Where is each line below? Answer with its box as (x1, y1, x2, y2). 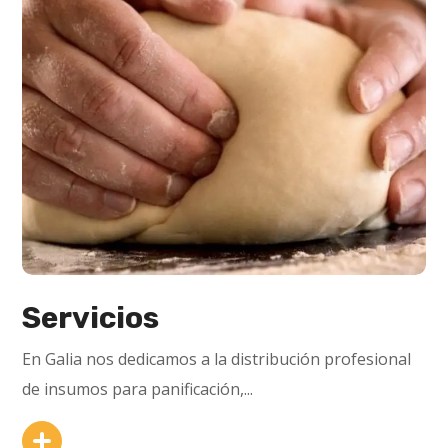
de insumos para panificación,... (22, 378, 254, 401)
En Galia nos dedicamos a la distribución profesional (22, 348, 412, 371)
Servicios (22, 300, 160, 337)
